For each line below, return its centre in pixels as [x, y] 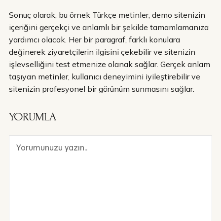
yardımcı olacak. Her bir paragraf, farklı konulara [94, 39]
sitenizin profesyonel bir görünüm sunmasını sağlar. [102, 89]
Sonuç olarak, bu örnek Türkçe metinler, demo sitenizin [107, 15]
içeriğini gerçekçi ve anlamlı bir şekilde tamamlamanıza [109, 27]
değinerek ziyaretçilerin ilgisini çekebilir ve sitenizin [102, 52]
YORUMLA [32, 116]
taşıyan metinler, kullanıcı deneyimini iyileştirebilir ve [105, 76]
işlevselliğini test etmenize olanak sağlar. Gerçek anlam [110, 64]
